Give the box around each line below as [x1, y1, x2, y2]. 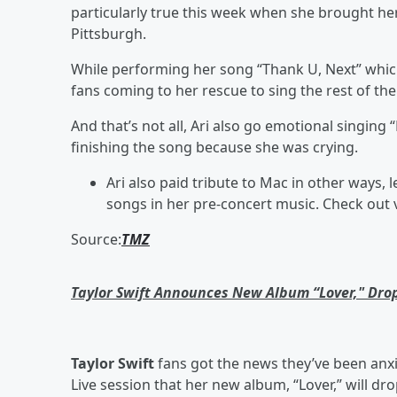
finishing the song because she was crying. [71, 137, 358, 157]
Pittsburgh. [71, 24, 150, 43]
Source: [71, 230, 121, 249]
